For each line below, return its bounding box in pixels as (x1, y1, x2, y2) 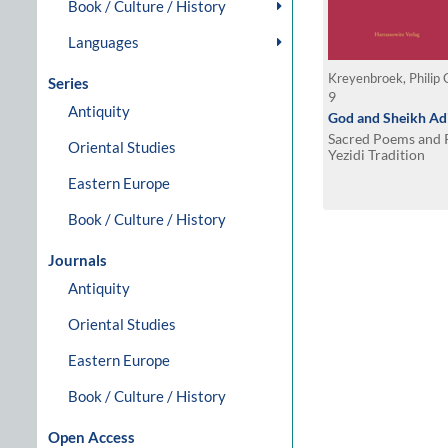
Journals (48, 251, 107, 269)
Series (48, 74, 89, 92)
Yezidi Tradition (328, 146, 425, 163)
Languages (68, 33, 139, 51)
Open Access (48, 428, 135, 446)
